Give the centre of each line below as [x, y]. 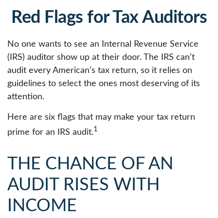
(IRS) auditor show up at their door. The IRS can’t [101, 57]
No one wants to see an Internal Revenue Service [103, 44]
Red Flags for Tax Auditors [109, 18]
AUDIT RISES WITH [83, 185]
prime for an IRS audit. [50, 132]
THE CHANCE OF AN [90, 164]
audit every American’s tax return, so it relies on [100, 71]
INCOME [42, 206]
